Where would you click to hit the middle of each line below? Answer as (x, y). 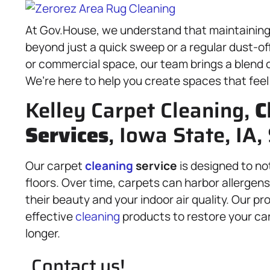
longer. (43, 233)
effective (50, 216)
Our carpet (55, 166)
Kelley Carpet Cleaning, (140, 110)
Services (67, 135)
